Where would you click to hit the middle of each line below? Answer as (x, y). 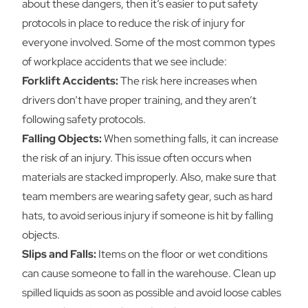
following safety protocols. (84, 119)
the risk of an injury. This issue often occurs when (137, 158)
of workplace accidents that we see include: (124, 62)
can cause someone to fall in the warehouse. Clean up (149, 273)
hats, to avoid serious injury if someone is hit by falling (147, 216)
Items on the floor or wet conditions (182, 254)
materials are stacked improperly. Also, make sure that (149, 177)
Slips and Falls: (59, 254)
